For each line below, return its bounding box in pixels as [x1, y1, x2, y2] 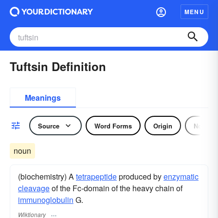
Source [38, 121, 59, 130]
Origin [153, 121, 172, 130]
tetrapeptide [76, 171, 117, 182]
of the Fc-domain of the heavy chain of [50, 182, 182, 194]
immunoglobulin [18, 194, 73, 205]
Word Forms [94, 121, 132, 130]
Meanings [25, 92, 61, 103]
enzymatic [163, 171, 199, 182]
